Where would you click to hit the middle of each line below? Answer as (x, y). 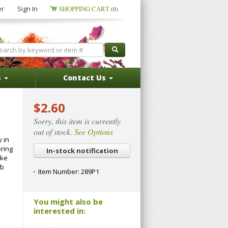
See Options (94, 132)
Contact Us (85, 78)
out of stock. (54, 132)
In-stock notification (82, 151)
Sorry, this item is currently (77, 121)
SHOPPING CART (85, 9)
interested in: (60, 210)
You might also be (68, 201)
